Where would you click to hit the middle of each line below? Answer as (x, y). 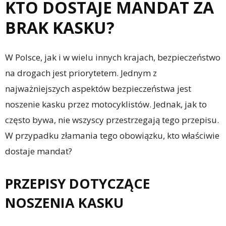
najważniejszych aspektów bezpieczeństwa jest (98, 89)
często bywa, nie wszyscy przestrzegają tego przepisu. (112, 120)
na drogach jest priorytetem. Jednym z (81, 73)
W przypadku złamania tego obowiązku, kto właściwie (112, 135)
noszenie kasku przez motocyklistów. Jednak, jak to (106, 104)
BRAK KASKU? (60, 27)
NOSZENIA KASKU (64, 203)
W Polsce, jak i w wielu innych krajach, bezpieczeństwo (113, 57)
